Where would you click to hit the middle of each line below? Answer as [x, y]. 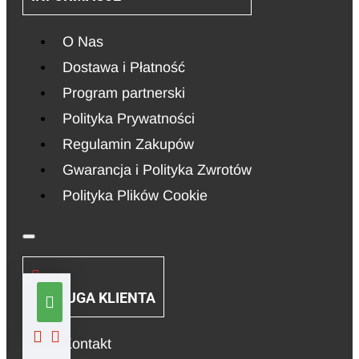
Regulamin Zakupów [128, 145]
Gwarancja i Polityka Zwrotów [157, 170]
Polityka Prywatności [129, 119]
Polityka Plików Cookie [135, 196]
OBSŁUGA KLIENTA [93, 298]
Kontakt [87, 344]
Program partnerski [124, 93]
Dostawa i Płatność [124, 68]
